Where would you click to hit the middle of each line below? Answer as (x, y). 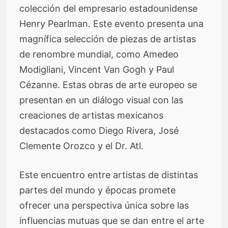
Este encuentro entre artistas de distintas (109, 175)
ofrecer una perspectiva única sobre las (104, 205)
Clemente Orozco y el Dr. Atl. (82, 146)
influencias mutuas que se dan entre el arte (112, 220)
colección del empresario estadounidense (109, 8)
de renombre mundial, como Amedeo (99, 54)
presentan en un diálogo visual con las (102, 100)
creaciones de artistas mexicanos (92, 115)
